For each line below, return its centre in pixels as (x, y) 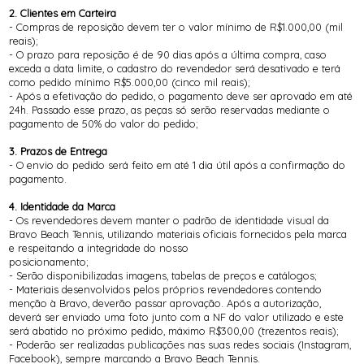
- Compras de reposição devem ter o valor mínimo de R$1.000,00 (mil (176, 27)
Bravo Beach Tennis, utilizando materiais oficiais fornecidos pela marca (178, 234)
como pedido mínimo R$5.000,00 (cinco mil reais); (130, 82)
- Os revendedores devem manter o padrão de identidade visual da (169, 221)
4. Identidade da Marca (63, 207)
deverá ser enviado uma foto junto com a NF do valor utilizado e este (177, 317)
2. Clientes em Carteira (63, 13)
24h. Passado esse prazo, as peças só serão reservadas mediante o (170, 110)
